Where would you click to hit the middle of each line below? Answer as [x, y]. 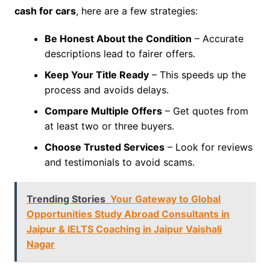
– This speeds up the [197, 75]
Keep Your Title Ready [96, 75]
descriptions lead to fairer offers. [120, 54]
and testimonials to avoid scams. [119, 162]
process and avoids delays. [106, 90]
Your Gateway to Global [165, 199]
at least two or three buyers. [109, 126]
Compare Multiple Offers [103, 111]
